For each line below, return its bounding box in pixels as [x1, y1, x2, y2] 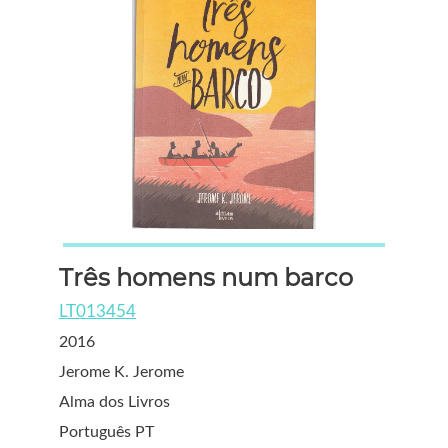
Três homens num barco [59, 263, 353, 292]
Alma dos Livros [59, 394, 170, 410]
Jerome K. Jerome [59, 364, 184, 380]
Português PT [59, 424, 154, 440]
